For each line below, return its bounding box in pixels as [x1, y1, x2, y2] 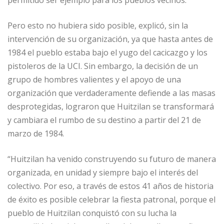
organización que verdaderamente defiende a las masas [7, 87, 215, 99]
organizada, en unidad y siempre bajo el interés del [7, 167, 198, 178]
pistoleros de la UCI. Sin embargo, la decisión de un [7, 60, 198, 72]
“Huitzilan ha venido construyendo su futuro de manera [7, 153, 216, 165]
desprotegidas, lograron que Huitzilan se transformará [7, 101, 214, 112]
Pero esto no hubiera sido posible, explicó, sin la [7, 20, 188, 31]
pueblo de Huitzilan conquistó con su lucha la [7, 207, 176, 219]
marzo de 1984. [7, 128, 64, 139]
